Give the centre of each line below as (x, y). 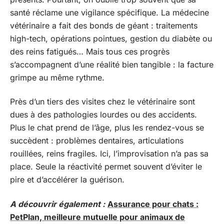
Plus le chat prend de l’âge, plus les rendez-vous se (107, 127)
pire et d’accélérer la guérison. (67, 179)
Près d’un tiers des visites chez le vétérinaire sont (102, 101)
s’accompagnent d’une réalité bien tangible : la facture (112, 64)
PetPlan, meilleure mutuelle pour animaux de (97, 217)
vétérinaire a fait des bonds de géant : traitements (104, 25)
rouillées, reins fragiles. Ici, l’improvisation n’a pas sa (109, 153)
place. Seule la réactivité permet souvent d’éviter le (106, 166)
